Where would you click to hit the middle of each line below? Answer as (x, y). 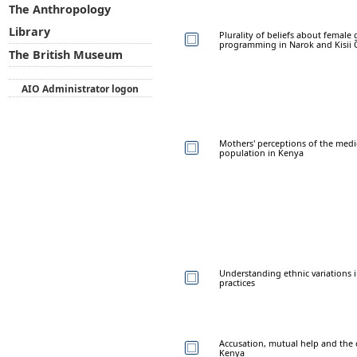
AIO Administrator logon (80, 88)
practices (237, 282)
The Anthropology (59, 10)
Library (29, 32)
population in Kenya (261, 152)
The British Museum (65, 55)
